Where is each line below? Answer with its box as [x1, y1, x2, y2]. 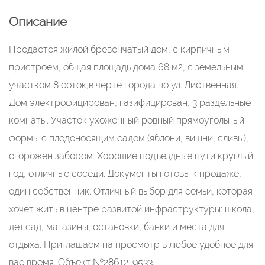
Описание [9, 14, 67, 29]
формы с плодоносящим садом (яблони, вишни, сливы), [9, 132, 248, 144]
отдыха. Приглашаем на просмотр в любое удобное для [9, 239, 253, 250]
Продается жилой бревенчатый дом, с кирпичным [9, 44, 230, 55]
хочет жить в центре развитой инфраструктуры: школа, [9, 203, 254, 215]
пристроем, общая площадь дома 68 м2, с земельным [9, 62, 243, 73]
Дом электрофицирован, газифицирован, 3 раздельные [9, 97, 251, 108]
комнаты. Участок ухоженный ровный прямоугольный [9, 115, 244, 126]
